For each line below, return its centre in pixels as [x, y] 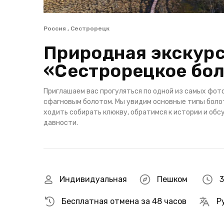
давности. [61, 123]
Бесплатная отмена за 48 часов [124, 201]
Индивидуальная [93, 179]
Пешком [172, 179]
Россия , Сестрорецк [76, 28]
